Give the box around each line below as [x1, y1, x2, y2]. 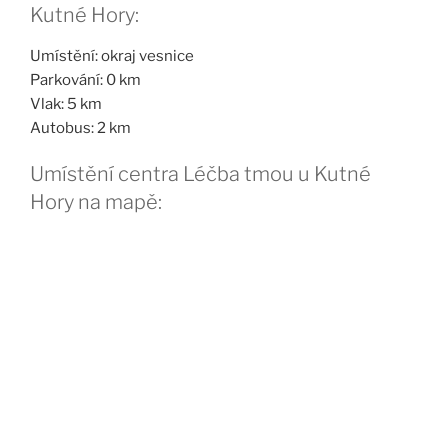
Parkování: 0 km [30, 70, 141, 89]
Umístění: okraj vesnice [30, 46, 194, 65]
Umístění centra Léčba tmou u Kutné [30, 161, 371, 186]
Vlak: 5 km [30, 94, 102, 113]
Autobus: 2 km [30, 118, 131, 137]
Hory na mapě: [30, 189, 162, 214]
